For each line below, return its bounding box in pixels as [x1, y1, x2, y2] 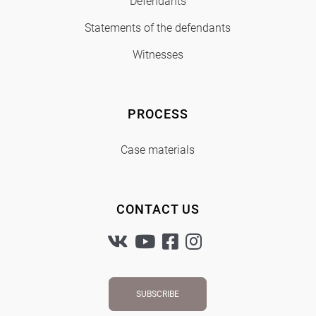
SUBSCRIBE [136, 289, 180, 300]
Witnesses [132, 47, 183, 61]
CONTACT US [116, 202, 200, 217]
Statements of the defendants [85, 20, 231, 35]
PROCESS [127, 106, 188, 121]
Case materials [121, 142, 195, 157]
